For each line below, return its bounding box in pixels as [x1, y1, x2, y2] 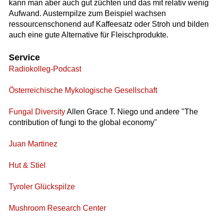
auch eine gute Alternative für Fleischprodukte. [8, 31, 168, 39]
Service [8, 52, 40, 62]
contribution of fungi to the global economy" [8, 118, 157, 127]
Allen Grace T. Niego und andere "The [65, 107, 198, 116]
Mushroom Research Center [8, 203, 106, 212]
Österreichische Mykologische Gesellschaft [8, 86, 157, 94]
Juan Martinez [8, 139, 57, 148]
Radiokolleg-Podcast [8, 64, 81, 73]
